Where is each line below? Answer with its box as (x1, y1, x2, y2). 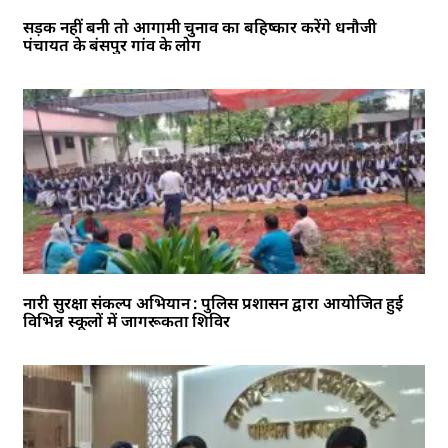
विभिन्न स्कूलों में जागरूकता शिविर (23, 309, 231, 332)
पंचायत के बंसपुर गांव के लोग (23, 33, 202, 56)
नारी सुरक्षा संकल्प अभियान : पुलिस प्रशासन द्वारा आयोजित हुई (23, 291, 404, 314)
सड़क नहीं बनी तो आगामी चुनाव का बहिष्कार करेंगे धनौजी (23, 15, 377, 38)
